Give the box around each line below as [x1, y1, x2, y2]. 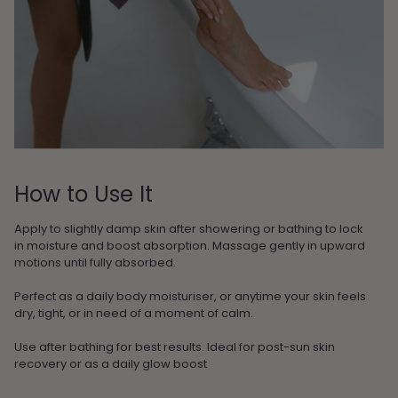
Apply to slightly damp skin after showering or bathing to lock [14, 219, 363, 237]
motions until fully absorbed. [14, 253, 176, 271]
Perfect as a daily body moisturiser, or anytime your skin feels [14, 287, 366, 305]
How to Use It [14, 178, 153, 210]
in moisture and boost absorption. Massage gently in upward [14, 236, 365, 254]
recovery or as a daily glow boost [14, 354, 207, 372]
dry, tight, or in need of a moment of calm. [14, 304, 253, 322]
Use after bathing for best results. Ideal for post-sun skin [14, 338, 335, 355]
